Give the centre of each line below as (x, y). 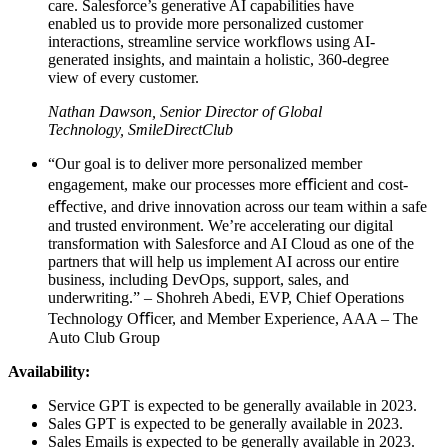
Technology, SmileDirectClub (140, 129)
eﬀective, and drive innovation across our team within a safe (237, 206)
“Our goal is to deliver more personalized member (205, 163)
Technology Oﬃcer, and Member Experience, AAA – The (233, 318)
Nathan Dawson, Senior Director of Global (185, 111)
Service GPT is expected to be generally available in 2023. (232, 405)
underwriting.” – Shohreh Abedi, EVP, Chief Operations (226, 297)
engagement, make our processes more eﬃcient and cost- (228, 184)
